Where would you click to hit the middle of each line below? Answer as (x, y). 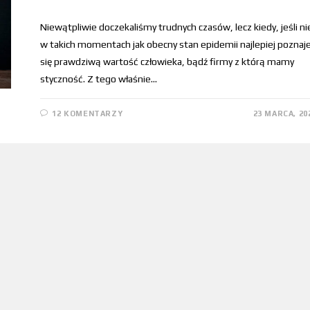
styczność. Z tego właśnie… (98, 79)
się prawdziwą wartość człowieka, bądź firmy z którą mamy (167, 61)
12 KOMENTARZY (88, 113)
